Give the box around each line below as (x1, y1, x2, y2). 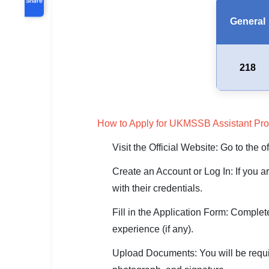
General (229, 16, 265, 26)
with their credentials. (112, 183, 202, 193)
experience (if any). (112, 224, 193, 234)
